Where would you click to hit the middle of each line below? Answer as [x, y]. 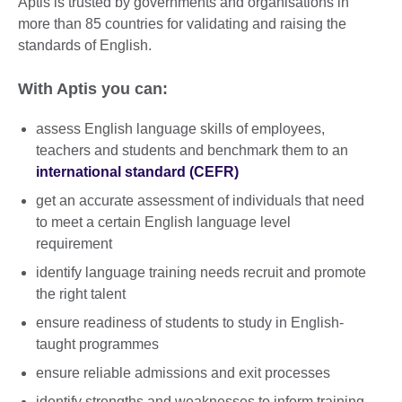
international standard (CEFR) [137, 172]
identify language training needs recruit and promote [201, 273]
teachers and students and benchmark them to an [192, 151]
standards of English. [85, 45]
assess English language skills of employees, [180, 129]
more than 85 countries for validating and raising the [182, 23]
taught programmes [97, 345]
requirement [74, 244]
